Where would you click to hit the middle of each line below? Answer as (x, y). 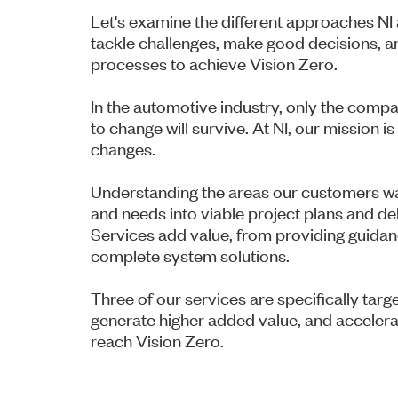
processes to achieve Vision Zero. (214, 62)
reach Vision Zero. (157, 339)
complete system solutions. (190, 254)
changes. (123, 147)
